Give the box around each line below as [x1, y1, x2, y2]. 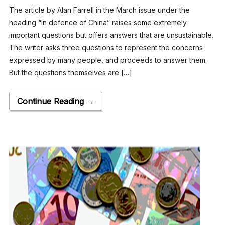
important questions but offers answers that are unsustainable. [9, 30, 213, 39]
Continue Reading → [17, 96, 94, 106]
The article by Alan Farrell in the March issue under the [9, 5, 190, 14]
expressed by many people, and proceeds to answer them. [9, 55, 207, 64]
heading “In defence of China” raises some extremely [9, 18, 187, 27]
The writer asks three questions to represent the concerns [9, 43, 203, 52]
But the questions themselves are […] [9, 68, 132, 77]
